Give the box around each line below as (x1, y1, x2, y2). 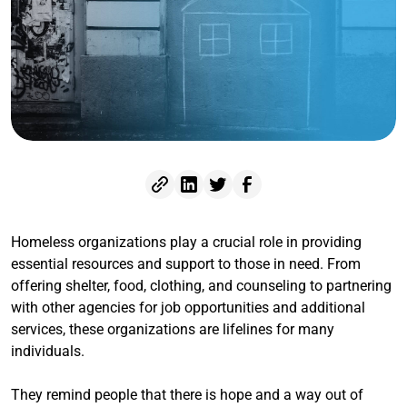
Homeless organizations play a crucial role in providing (11, 233, 362, 251)
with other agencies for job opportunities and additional (11, 298, 365, 316)
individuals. (11, 342, 84, 360)
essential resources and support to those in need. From (11, 254, 361, 273)
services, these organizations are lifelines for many (11, 320, 334, 338)
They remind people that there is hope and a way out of (11, 385, 363, 403)
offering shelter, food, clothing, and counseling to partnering (11, 276, 392, 294)
